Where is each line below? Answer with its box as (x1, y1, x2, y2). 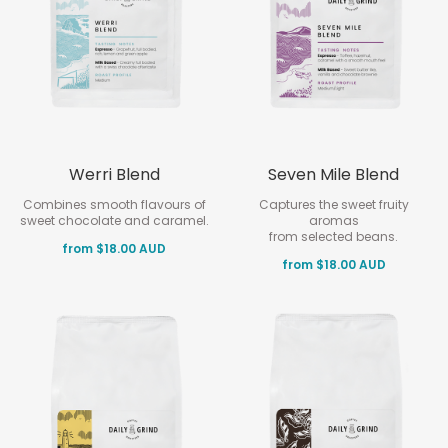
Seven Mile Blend (268, 163, 400, 186)
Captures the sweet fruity (258, 196, 409, 213)
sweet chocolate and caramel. (19, 212, 209, 229)
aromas (308, 212, 359, 229)
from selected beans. (269, 228, 399, 245)
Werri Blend (68, 163, 160, 186)
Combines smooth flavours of (22, 196, 206, 213)
